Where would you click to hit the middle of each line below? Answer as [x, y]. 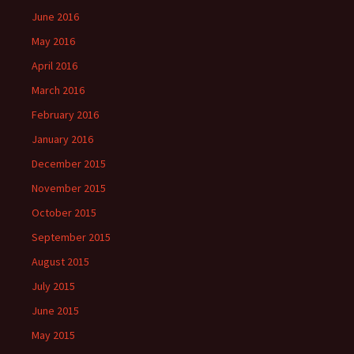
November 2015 [69, 188]
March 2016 [58, 90]
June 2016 [55, 17]
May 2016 [53, 41]
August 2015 [60, 262]
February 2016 [65, 115]
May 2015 [53, 335]
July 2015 [53, 286]
